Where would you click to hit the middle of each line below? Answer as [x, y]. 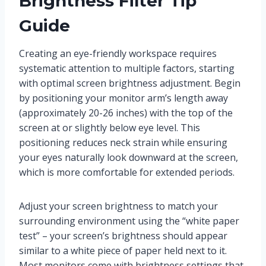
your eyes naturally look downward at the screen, [129, 158]
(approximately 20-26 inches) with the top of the [126, 113]
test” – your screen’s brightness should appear [123, 236]
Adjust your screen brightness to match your [118, 206]
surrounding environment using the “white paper [129, 221]
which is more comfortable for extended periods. [127, 172]
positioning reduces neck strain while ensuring [123, 143]
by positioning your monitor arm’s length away [123, 98]
